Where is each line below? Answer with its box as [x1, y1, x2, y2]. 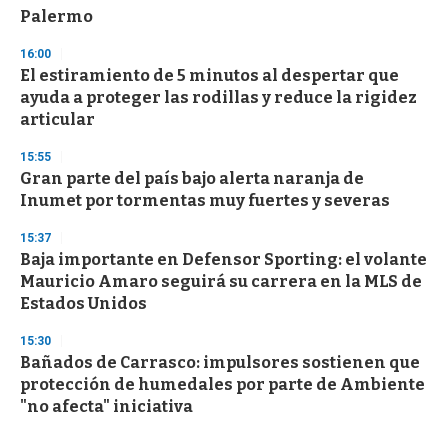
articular [20, 110, 95, 130]
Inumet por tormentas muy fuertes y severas [20, 191, 390, 211]
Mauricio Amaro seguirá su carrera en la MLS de [20, 272, 422, 292]
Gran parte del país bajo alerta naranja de [20, 169, 364, 189]
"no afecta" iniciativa [20, 397, 193, 417]
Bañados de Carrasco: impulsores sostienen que [20, 353, 420, 373]
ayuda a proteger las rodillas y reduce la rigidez [20, 88, 417, 108]
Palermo [20, 7, 93, 27]
